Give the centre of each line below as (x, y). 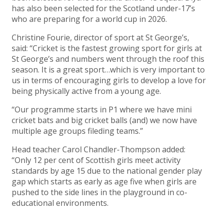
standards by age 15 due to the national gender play (107, 171)
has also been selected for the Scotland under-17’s (103, 9)
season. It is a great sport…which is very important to (108, 70)
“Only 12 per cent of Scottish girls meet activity (96, 160)
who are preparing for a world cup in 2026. (90, 19)
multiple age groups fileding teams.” (77, 131)
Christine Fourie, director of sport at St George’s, (100, 38)
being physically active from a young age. (86, 91)
